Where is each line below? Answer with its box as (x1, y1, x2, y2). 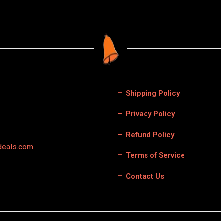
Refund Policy (124, 130, 174, 139)
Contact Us (124, 172, 164, 181)
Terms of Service (124, 151, 185, 160)
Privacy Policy (124, 110, 175, 118)
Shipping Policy (124, 89, 180, 98)
